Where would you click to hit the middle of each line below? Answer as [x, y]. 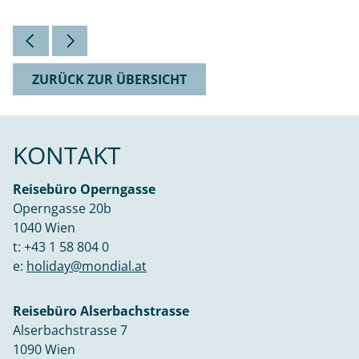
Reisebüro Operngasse [84, 189]
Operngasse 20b [62, 208]
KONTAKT [67, 155]
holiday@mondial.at [87, 266]
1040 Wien [44, 227]
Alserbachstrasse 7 [70, 330]
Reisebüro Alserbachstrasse [101, 311]
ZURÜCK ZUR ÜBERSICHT [109, 80]
